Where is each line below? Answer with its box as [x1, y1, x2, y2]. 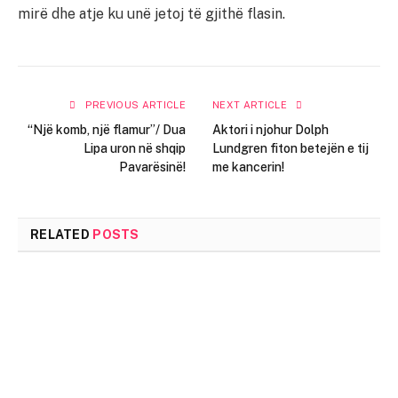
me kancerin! [212, 159, 284, 174]
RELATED [30, 227, 93, 242]
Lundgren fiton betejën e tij [212, 140, 369, 155]
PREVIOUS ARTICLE [82, 99, 186, 110]
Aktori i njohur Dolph [212, 122, 329, 137]
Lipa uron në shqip [84, 140, 186, 155]
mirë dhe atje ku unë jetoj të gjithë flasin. [18, 4, 285, 22]
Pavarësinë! [119, 159, 186, 174]
